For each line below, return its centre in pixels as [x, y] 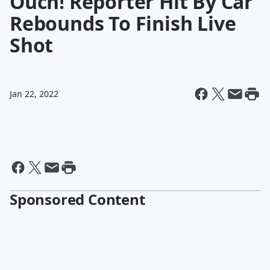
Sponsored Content [77, 199]
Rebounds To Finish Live [123, 23]
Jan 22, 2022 [34, 94]
